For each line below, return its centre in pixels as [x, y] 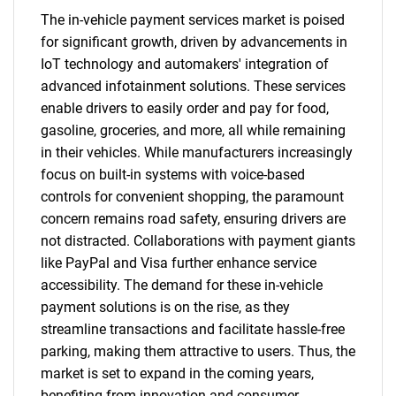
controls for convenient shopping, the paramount [192, 197]
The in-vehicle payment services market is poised [193, 20]
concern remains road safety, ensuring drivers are [193, 219]
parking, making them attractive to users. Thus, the [198, 351]
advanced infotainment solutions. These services [193, 86]
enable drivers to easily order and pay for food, [185, 108]
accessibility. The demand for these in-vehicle [182, 285]
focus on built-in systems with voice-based [173, 175]
